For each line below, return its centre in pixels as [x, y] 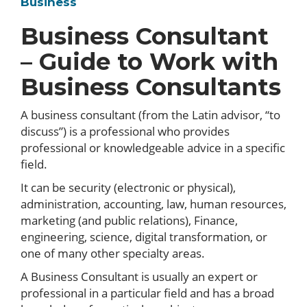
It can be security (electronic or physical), [128, 187]
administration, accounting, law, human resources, [153, 204]
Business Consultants [151, 87]
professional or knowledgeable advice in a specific [153, 148]
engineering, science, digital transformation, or [144, 237]
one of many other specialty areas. [113, 253]
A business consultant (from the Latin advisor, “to [150, 115]
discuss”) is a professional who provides [125, 131]
